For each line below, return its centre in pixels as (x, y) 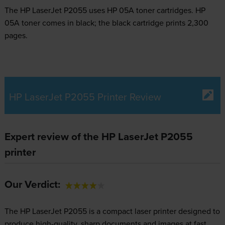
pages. (16, 35)
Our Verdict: (32, 185)
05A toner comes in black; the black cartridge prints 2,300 (106, 23)
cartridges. (175, 10)
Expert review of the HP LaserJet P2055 (98, 137)
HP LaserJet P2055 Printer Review (85, 97)
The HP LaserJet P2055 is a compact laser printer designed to (112, 211)
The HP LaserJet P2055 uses (55, 10)
